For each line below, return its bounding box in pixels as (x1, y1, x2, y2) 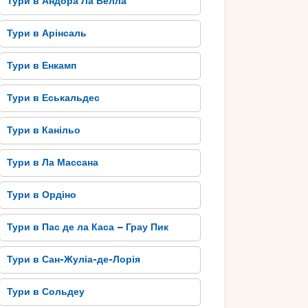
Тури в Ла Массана (7, 157, 99, 169)
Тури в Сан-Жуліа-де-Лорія (7, 254, 141, 266)
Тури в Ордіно (7, 189, 77, 201)
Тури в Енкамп (7, 60, 77, 72)
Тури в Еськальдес (7, 92, 100, 104)
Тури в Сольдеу (7, 286, 85, 298)
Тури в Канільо (7, 124, 81, 137)
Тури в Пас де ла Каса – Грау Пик (7, 221, 169, 234)
